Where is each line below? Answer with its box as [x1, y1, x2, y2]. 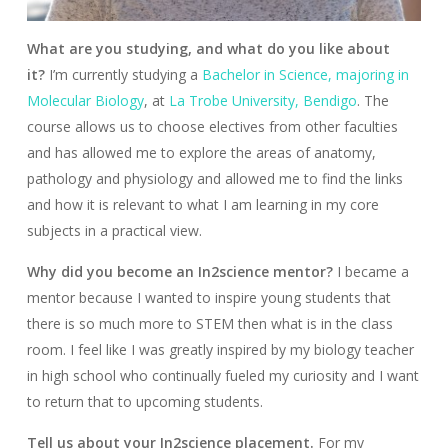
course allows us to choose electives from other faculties [26, 117, 398, 137]
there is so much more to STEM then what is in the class [26, 314, 393, 334]
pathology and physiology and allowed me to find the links [26, 169, 403, 189]
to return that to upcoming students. [26, 392, 263, 412]
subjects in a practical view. [26, 221, 202, 241]
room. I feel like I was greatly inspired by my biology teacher [26, 340, 414, 360]
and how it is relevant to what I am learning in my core [26, 195, 379, 215]
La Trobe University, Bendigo [168, 91, 357, 111]
